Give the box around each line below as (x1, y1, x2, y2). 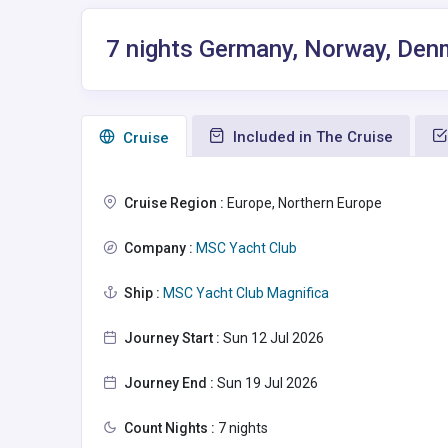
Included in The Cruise (229, 128, 393, 146)
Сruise (119, 129, 169, 147)
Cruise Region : (124, 195, 224, 211)
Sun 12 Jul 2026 (220, 330, 324, 346)
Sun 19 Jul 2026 (214, 375, 318, 391)
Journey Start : (124, 330, 220, 346)
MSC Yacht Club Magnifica (160, 285, 329, 301)
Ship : (124, 285, 160, 301)
